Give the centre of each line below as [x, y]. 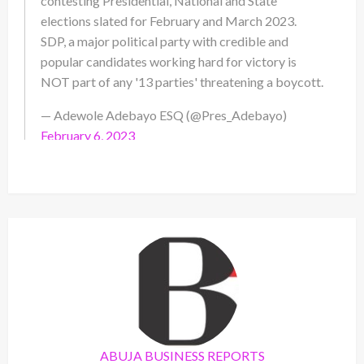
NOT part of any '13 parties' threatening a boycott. [182, 82]
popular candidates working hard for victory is [169, 62]
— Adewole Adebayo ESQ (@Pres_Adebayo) [164, 115]
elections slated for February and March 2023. [169, 21]
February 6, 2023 [88, 136]
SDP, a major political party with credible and [165, 41]
